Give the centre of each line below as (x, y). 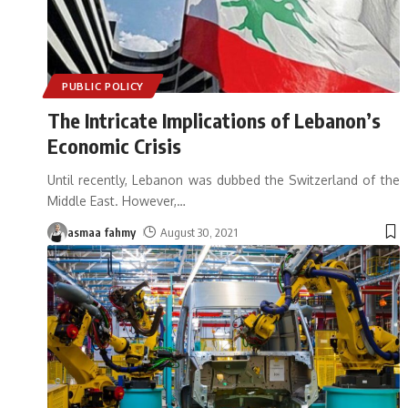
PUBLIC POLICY (103, 86)
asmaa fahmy (102, 232)
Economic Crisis (114, 145)
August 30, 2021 (199, 232)
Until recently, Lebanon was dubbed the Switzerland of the (224, 179)
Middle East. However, (112, 200)
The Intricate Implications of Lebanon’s (214, 120)
